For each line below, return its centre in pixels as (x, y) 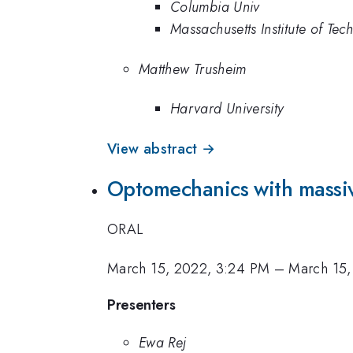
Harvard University (227, 109)
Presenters (141, 305)
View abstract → (162, 149)
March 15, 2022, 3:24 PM (189, 269)
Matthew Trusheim (193, 69)
